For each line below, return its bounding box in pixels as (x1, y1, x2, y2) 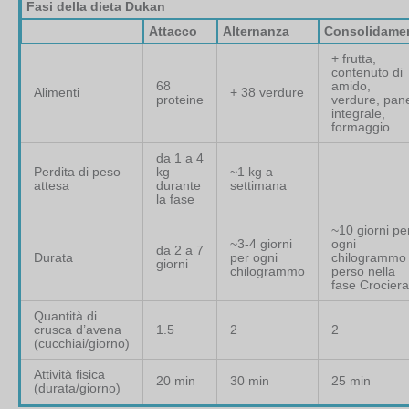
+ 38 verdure (230, 85, 304, 100)
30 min (230, 373, 269, 389)
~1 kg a (230, 164, 273, 180)
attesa (34, 178, 69, 194)
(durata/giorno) (34, 381, 121, 396)
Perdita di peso (34, 164, 121, 180)
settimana (230, 178, 287, 194)
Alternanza (223, 24, 289, 39)
